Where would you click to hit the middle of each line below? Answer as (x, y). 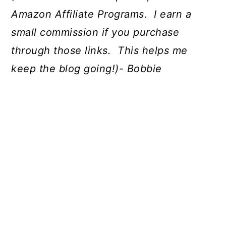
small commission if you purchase (95, 33)
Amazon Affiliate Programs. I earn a (101, 14)
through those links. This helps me (99, 51)
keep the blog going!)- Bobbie (87, 69)
